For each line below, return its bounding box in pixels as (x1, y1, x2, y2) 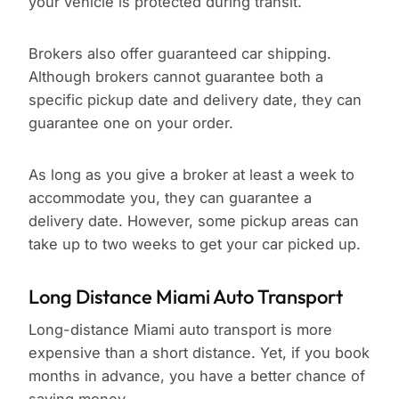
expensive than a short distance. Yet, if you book (28, 344, 370, 362)
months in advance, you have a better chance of (28, 367, 365, 386)
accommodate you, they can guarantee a (28, 189, 312, 208)
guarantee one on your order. (28, 114, 233, 133)
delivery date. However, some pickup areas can (28, 212, 359, 231)
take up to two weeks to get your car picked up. (28, 235, 361, 254)
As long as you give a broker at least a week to (28, 166, 354, 184)
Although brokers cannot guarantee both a (28, 68, 323, 86)
